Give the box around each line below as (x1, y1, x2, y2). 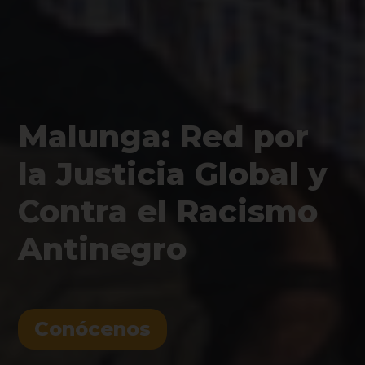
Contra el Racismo (18, 192, 319, 231)
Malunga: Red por (18, 117, 310, 156)
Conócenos (34, 317, 152, 341)
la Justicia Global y (18, 155, 328, 193)
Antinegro (18, 230, 187, 268)
